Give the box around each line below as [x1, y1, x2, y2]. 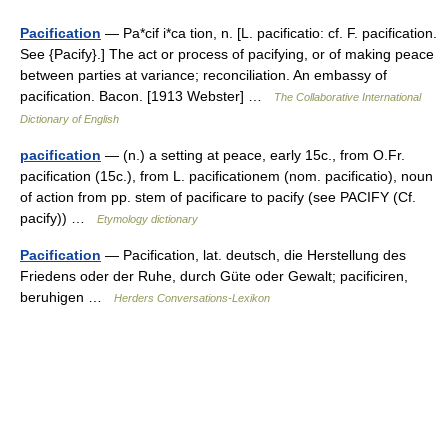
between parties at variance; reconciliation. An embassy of [20, 67, 387, 83]
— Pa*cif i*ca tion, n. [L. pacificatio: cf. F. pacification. [101, 25, 437, 41]
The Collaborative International [274, 91, 421, 103]
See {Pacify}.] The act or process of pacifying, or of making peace [20, 46, 434, 62]
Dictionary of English [20, 113, 119, 125]
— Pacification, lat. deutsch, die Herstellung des [101, 247, 406, 263]
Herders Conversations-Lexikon [114, 292, 270, 304]
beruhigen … [20, 289, 114, 305]
